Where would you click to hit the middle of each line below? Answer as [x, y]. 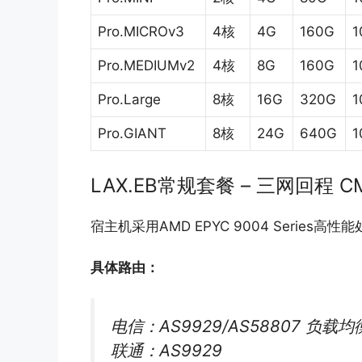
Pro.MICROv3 [141, 31]
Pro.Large [129, 99]
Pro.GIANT [132, 133]
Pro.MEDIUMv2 [146, 65]
